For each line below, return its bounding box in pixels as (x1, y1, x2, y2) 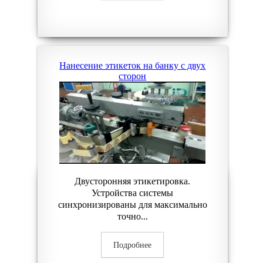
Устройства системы (92, 188, 174, 198)
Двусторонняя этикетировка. (75, 176, 191, 186)
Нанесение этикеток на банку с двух (59, 60, 206, 70)
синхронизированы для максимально (58, 200, 207, 210)
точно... (117, 211, 148, 221)
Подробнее (113, 241, 152, 249)
